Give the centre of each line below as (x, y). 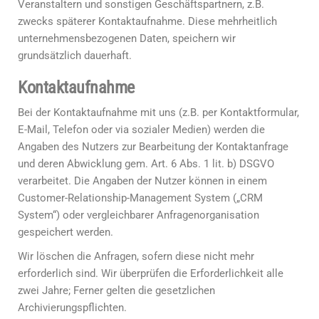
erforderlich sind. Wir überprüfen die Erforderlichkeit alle (151, 273)
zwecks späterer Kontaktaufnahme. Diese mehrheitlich (147, 21)
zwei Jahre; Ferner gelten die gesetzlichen (116, 291)
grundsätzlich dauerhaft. (75, 56)
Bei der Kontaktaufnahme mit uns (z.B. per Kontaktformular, (158, 113)
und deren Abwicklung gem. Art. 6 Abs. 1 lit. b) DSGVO (146, 164)
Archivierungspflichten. (72, 308)
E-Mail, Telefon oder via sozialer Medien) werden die (141, 130)
